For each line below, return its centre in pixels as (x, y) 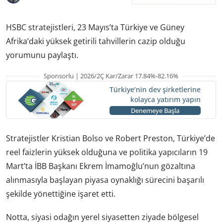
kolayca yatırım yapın (165, 100)
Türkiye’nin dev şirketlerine (155, 90)
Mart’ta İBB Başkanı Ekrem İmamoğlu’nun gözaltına (101, 166)
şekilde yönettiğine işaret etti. (61, 194)
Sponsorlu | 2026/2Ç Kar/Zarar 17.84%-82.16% (111, 76)
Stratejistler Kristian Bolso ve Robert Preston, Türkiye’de (111, 138)
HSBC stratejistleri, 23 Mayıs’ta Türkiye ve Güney (95, 27)
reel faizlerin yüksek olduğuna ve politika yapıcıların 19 (107, 152)
